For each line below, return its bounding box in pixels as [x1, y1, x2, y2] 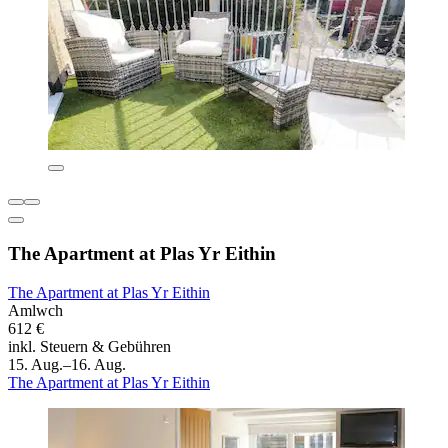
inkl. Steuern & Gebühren [8, 337, 171, 355]
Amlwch [8, 301, 63, 319]
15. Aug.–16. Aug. [8, 355, 126, 373]
